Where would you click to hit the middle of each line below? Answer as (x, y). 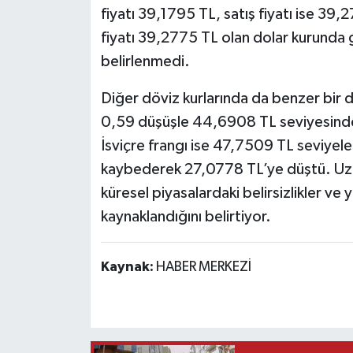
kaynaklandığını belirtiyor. (186, 216)
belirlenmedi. (145, 61)
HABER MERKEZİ (203, 267)
